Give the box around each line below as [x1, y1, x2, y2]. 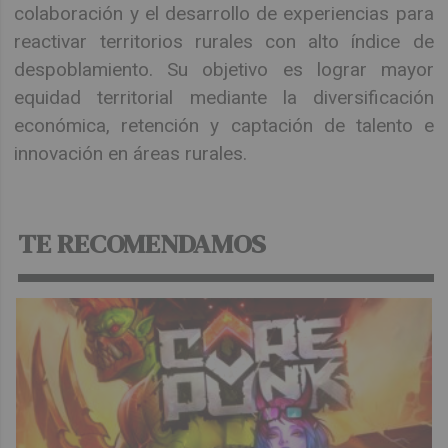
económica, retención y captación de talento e [14, 114, 434, 138]
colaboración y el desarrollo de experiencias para [14, 2, 434, 26]
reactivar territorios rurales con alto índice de [14, 30, 434, 54]
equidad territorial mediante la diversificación [14, 86, 434, 110]
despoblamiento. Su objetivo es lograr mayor [14, 58, 434, 82]
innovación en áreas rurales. [14, 142, 248, 166]
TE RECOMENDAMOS [18, 225, 267, 262]
